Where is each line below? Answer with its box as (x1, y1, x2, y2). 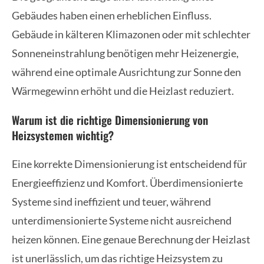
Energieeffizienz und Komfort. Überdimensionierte (12, 176, 243, 190)
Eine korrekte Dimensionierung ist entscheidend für (12, 157, 247, 171)
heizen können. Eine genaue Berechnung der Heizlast (12, 233, 250, 246)
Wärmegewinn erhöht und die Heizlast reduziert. (12, 84, 234, 98)
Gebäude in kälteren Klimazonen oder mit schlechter (12, 28, 250, 41)
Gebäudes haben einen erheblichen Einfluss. (12, 9, 212, 22)
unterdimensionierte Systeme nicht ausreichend (12, 214, 232, 227)
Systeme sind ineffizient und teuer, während (12, 195, 211, 209)
